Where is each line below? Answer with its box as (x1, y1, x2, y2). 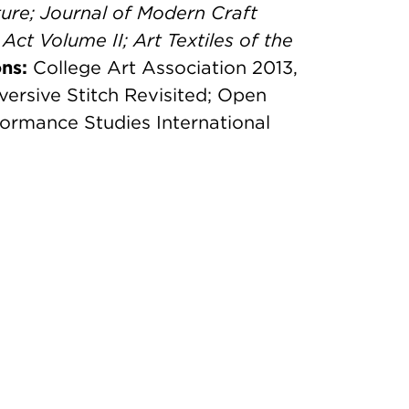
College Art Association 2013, (27, 57, 298, 79)
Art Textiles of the (133, 29, 293, 51)
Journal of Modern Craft (40, 2, 257, 24)
